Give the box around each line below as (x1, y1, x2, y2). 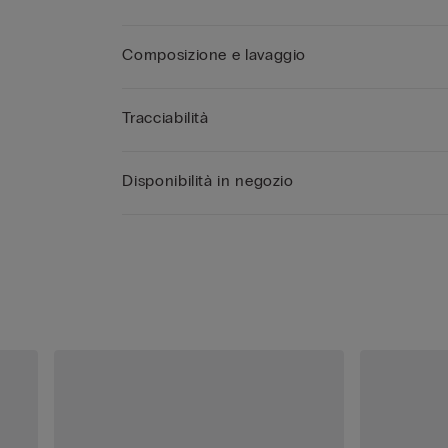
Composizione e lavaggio (122, 45, 307, 65)
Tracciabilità (122, 108, 209, 128)
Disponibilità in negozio (122, 171, 294, 191)
